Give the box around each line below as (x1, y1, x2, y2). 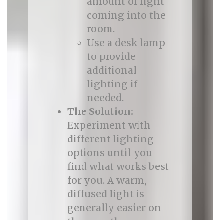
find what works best (67, 161, 169, 172)
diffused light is (67, 188, 144, 200)
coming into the (86, 9, 165, 21)
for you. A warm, (67, 174, 146, 186)
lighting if (86, 78, 137, 90)
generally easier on (67, 202, 161, 214)
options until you (67, 147, 152, 159)
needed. (86, 92, 124, 104)
